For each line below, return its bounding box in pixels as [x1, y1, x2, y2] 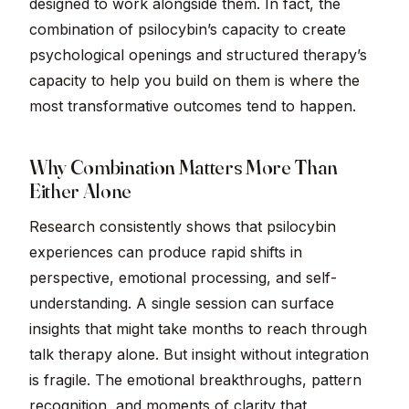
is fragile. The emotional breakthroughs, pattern [29, 371, 362, 390]
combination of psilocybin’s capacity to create [29, 20, 346, 39]
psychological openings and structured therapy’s [29, 46, 367, 65]
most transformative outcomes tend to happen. [29, 97, 356, 116]
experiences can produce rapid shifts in [29, 243, 302, 262]
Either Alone [29, 178, 131, 204]
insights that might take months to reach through [29, 320, 367, 339]
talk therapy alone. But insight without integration [29, 345, 369, 364]
